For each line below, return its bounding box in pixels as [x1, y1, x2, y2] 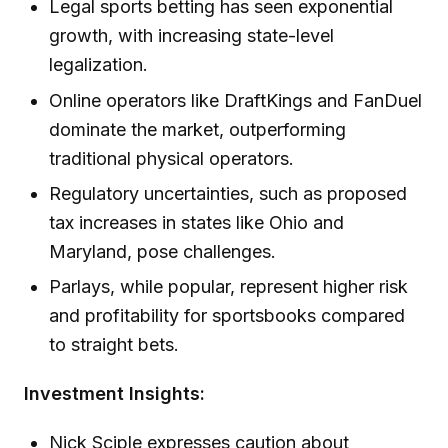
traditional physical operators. [49, 147, 295, 169]
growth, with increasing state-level [49, 25, 335, 47]
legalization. [49, 54, 149, 76]
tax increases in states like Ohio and [49, 212, 345, 234]
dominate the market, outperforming [49, 118, 347, 140]
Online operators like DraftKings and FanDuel [49, 89, 423, 111]
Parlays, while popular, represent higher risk [49, 276, 409, 298]
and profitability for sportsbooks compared [49, 305, 406, 327]
